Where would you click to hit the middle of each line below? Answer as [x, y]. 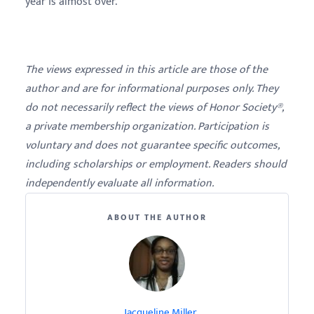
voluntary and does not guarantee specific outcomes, [152, 145]
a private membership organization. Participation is [147, 127]
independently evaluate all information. [120, 183]
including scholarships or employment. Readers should [156, 164]
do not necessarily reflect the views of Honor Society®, [154, 108]
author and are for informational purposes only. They [152, 89]
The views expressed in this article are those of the [146, 70]
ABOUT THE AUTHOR [157, 217]
